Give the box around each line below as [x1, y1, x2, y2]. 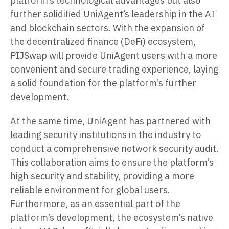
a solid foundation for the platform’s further [10, 77, 196, 89]
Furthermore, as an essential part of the [10, 198, 180, 210]
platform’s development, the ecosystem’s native [10, 212, 213, 224]
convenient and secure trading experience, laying [10, 63, 218, 76]
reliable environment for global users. [10, 184, 170, 196]
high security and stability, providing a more [10, 170, 194, 182]
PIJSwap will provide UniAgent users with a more [10, 50, 217, 62]
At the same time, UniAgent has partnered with [10, 115, 211, 127]
